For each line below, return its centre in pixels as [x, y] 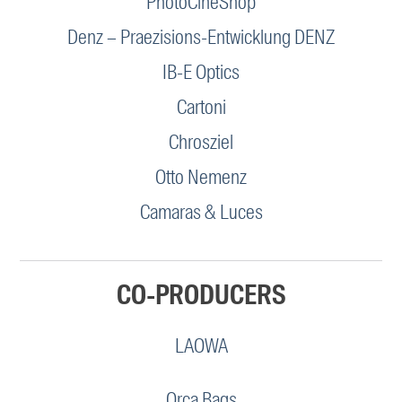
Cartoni [201, 107]
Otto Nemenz [201, 177]
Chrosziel [201, 142]
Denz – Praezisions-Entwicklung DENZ [201, 37]
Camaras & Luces [201, 212]
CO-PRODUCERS [201, 294]
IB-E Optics [201, 72]
